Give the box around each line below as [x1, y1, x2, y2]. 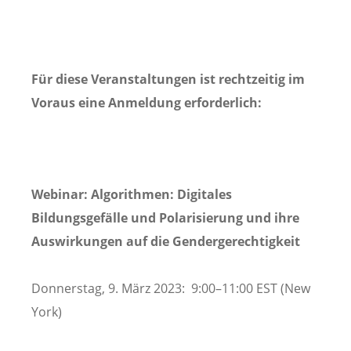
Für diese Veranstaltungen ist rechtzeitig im [31, 71, 305, 89]
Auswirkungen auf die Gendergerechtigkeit [31, 233, 300, 251]
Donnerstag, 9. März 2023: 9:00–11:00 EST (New [31, 280, 310, 298]
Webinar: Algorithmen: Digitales [31, 186, 232, 204]
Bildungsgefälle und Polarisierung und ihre [31, 209, 299, 227]
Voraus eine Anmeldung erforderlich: [31, 94, 262, 112]
